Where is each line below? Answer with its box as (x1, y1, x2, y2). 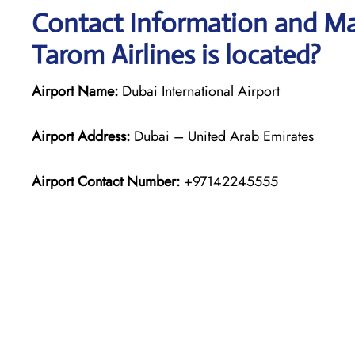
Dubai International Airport (118, 80, 280, 101)
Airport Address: (32, 125, 130, 147)
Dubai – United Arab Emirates (130, 125, 314, 147)
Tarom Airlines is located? (32, 38, 321, 71)
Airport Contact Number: (32, 170, 180, 192)
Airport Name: (32, 80, 118, 101)
